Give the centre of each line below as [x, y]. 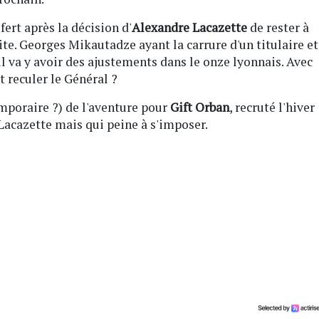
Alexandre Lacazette [189, 27]
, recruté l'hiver [272, 107]
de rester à [278, 27]
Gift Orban [200, 107]
